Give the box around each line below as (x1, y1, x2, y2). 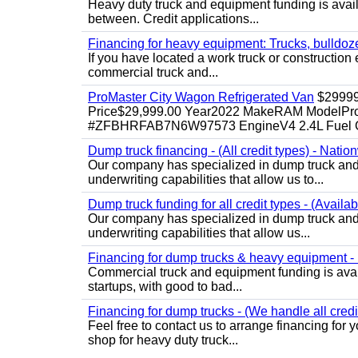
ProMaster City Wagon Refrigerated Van (88, 90, 314, 104)
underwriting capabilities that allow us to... (88, 173, 324, 186)
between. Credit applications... (88, 12, 259, 26)
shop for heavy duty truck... (88, 333, 238, 347)
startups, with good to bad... (88, 280, 242, 293)
